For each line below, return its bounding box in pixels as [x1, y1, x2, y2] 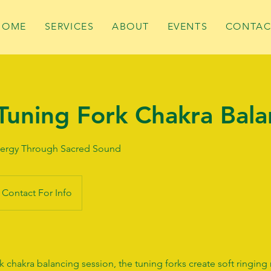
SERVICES [44, 21, 94, 32]
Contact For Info [2, 187, 72, 198]
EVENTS [167, 21, 208, 32]
